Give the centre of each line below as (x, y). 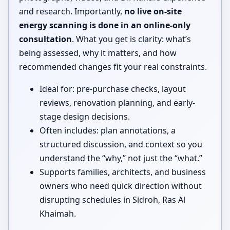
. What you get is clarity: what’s (131, 39)
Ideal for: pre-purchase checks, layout (113, 89)
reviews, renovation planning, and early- (117, 102)
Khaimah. (58, 213)
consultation (45, 39)
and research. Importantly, (72, 11)
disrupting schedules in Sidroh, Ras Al (112, 199)
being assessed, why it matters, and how (98, 53)
